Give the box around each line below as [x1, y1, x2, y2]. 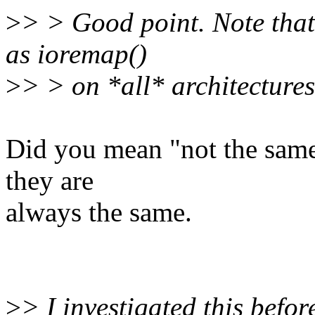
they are [6, 165, 94, 196]
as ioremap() [6, 39, 147, 70]
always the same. [6, 197, 192, 228]
